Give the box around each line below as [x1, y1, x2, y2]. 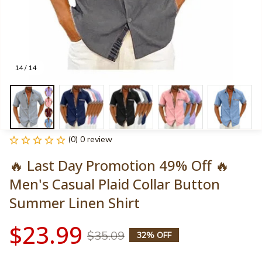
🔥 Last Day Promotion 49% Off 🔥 [9, 156, 229, 175]
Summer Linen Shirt [9, 193, 140, 213]
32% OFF [137, 230, 171, 241]
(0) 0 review [68, 134, 112, 145]
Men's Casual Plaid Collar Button [9, 174, 220, 194]
